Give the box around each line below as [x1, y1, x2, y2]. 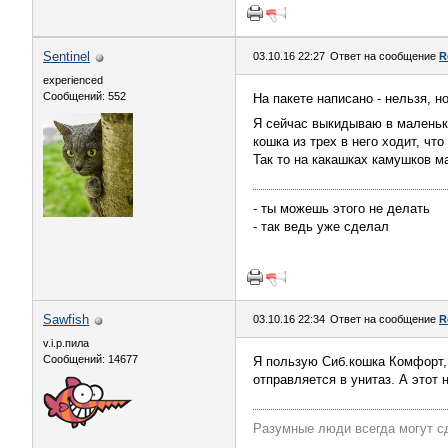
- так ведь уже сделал [253, 219, 389, 234]
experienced [43, 74, 103, 86]
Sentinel [43, 49, 90, 64]
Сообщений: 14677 [43, 353, 138, 365]
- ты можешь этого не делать [253, 201, 430, 216]
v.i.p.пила [43, 337, 89, 349]
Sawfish [43, 312, 89, 327]
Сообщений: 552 [43, 90, 126, 102]
